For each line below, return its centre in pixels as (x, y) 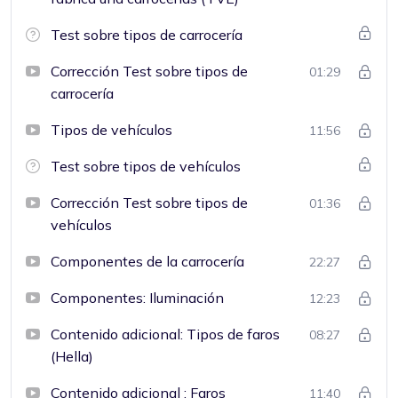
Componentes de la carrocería (147, 261)
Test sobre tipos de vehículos (146, 166)
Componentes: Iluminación (137, 297)
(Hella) (72, 356)
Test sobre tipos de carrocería (147, 34)
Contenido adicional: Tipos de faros (165, 334)
